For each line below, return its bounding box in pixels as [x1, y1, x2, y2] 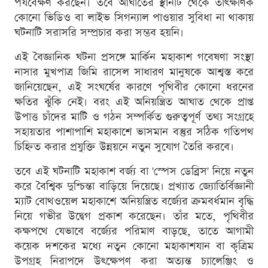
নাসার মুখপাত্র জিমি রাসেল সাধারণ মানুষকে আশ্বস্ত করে [14, 65, 254, 80]
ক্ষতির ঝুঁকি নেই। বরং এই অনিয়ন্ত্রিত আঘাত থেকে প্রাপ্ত [14, 95, 254, 110]
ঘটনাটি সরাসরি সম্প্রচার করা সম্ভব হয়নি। [14, 25, 184, 41]
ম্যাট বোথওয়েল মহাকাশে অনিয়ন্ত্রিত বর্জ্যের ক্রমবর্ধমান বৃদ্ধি [14, 194, 254, 209]
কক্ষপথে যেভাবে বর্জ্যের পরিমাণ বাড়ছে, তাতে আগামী [14, 224, 254, 239]
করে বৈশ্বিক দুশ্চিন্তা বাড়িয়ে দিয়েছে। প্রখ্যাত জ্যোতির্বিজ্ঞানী [14, 179, 254, 194]
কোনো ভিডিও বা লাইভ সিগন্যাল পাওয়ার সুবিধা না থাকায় [14, 10, 254, 26]
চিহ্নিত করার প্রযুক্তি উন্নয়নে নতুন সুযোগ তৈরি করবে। [14, 139, 234, 155]
